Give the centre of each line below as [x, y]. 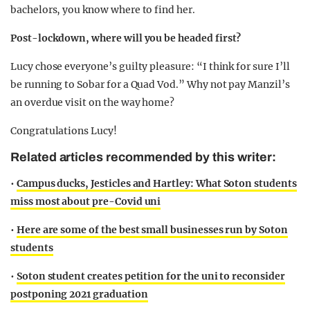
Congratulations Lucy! [64, 131]
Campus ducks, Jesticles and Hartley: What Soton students [156, 183]
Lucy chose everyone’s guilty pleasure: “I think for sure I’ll [150, 66]
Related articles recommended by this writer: [143, 157]
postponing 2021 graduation [79, 294]
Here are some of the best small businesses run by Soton [152, 230]
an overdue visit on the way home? [93, 102]
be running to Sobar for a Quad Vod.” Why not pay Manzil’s [150, 84]
